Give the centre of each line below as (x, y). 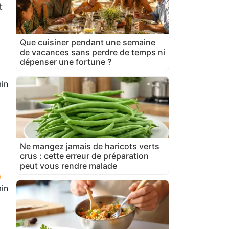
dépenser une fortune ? (66, 62)
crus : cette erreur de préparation (84, 156)
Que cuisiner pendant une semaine (88, 42)
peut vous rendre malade (68, 165)
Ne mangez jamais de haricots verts (90, 146)
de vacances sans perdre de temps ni (93, 52)
